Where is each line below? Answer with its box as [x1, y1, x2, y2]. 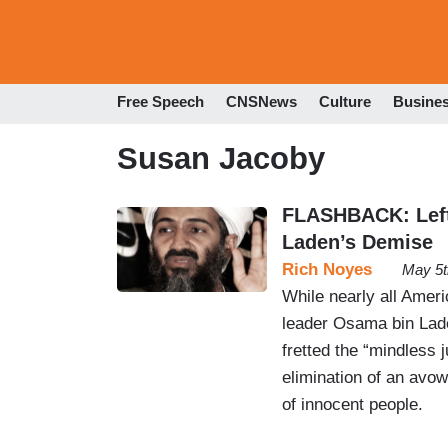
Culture [319, 93, 371, 111]
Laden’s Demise [282, 230, 433, 253]
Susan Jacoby [117, 140, 325, 176]
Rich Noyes [282, 259, 372, 279]
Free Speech [117, 93, 204, 111]
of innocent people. [282, 394, 423, 414]
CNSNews [226, 93, 297, 111]
